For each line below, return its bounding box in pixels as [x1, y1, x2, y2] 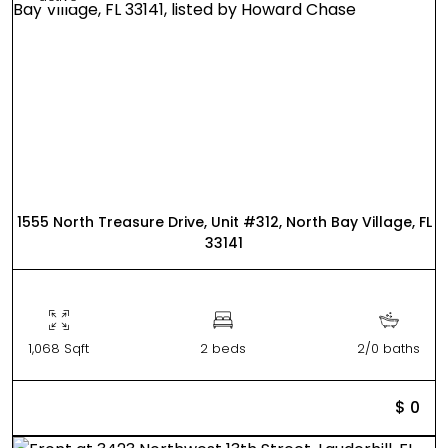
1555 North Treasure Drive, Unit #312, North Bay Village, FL [16, 211, 432, 232]
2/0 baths [357, 338, 420, 358]
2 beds [200, 338, 246, 358]
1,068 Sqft [28, 338, 89, 358]
